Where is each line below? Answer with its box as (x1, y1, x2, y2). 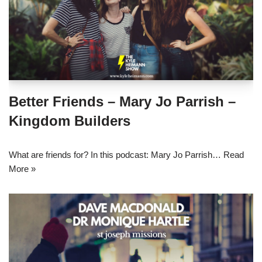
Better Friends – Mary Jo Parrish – (9, 93, 236, 109)
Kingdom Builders (9, 112, 130, 129)
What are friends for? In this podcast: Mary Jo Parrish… (9, 149, 223, 160)
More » (9, 163, 36, 174)
